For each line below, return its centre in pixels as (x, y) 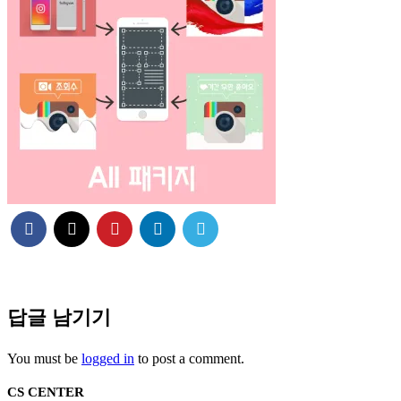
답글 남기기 (59, 317)
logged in (108, 358)
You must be (44, 358)
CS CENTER (46, 392)
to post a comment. (189, 358)
